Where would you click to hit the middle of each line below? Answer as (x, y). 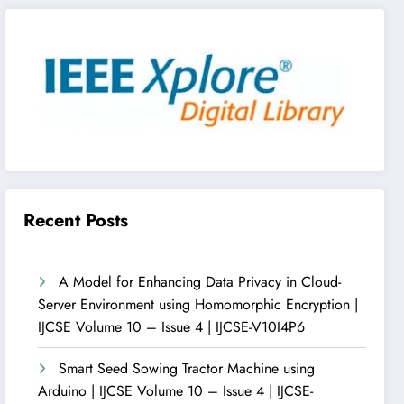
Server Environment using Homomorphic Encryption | (198, 304)
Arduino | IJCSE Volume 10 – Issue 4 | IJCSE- (176, 390)
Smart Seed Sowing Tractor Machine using (187, 368)
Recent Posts (76, 220)
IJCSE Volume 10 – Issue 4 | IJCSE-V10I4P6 (172, 326)
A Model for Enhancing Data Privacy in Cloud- (200, 281)
